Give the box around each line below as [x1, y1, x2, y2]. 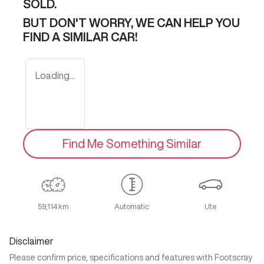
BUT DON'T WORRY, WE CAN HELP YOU [23, 16, 240, 29]
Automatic [114, 203, 150, 211]
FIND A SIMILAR [23, 31, 111, 44]
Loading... [35, 71, 75, 81]
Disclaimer [9, 236, 54, 246]
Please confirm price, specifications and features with [9, 253, 214, 262]
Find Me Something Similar [62, 137, 202, 150]
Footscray [214, 253, 252, 262]
